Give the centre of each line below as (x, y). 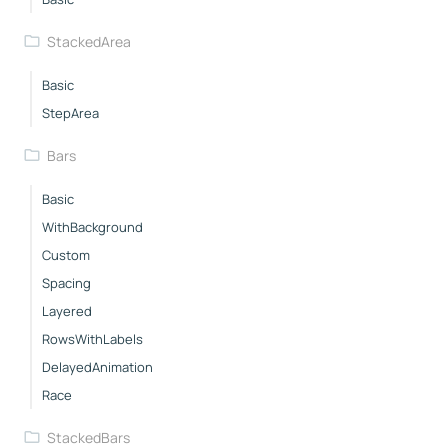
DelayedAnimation (97, 366)
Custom (66, 254)
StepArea (70, 112)
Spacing (66, 282)
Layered (67, 310)
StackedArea (88, 41)
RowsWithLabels (92, 338)
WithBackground (92, 226)
